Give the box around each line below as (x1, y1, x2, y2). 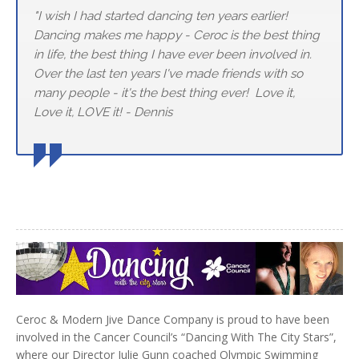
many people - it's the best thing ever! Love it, (34, 85, 295, 101)
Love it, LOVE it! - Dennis (34, 104, 172, 120)
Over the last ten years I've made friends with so (34, 66, 303, 82)
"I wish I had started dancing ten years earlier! (34, 8, 291, 24)
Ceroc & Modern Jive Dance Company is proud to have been (16, 311, 329, 327)
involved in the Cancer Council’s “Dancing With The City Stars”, (16, 329, 337, 345)
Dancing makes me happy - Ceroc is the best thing (34, 27, 320, 43)
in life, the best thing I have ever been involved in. (34, 46, 315, 63)
